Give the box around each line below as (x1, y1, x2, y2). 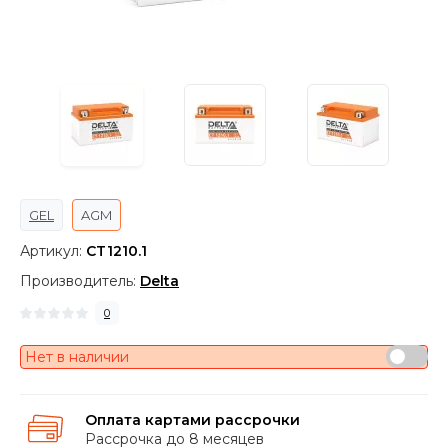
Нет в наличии (25, 348, 129, 366)
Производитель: (20, 272, 140, 290)
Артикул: (20, 242, 86, 260)
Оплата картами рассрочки (85, 411, 300, 429)
